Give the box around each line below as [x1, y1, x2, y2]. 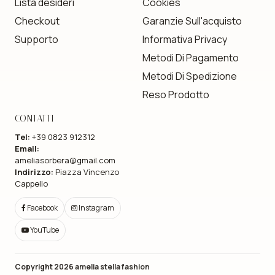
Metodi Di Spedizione [142, 69, 237, 83]
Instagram [77, 203, 114, 214]
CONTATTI [15, 113, 55, 125]
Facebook [26, 203, 58, 214]
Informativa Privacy [142, 33, 227, 47]
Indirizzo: [15, 166, 53, 178]
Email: [15, 143, 39, 155]
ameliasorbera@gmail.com [15, 155, 115, 166]
